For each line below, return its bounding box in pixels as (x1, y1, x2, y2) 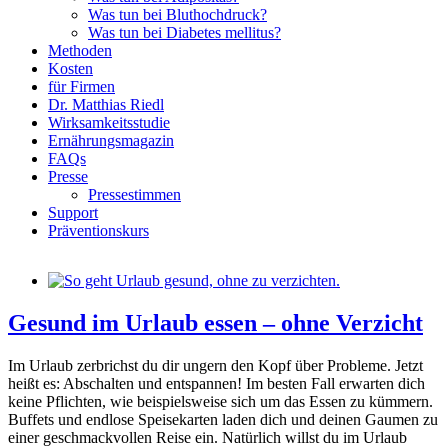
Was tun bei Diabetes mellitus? (88, 24, 281, 41)
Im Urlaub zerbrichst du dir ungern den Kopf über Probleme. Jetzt (8, 356, 423, 374)
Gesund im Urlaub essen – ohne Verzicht (8, 309, 423, 336)
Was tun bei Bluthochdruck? (88, 6, 267, 23)
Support (48, 204, 98, 221)
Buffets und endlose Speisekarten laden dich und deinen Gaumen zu (8, 410, 438, 428)
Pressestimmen (88, 186, 181, 203)
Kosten (48, 60, 93, 77)
